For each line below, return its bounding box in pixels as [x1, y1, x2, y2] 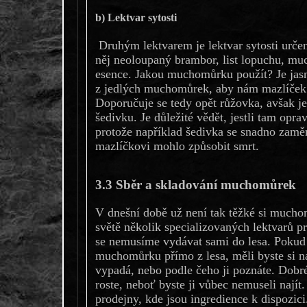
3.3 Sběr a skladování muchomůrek [95, 177, 296, 192]
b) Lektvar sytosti [95, 11, 177, 23]
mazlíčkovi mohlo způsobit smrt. [95, 139, 259, 153]
